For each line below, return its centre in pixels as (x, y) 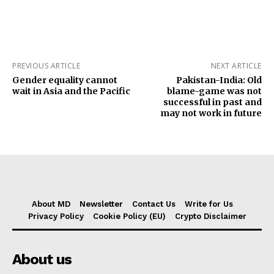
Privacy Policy (56, 217)
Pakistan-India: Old (219, 80)
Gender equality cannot (65, 80)
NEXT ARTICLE (236, 66)
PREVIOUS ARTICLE (46, 66)
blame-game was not (214, 91)
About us (42, 260)
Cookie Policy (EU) (129, 217)
